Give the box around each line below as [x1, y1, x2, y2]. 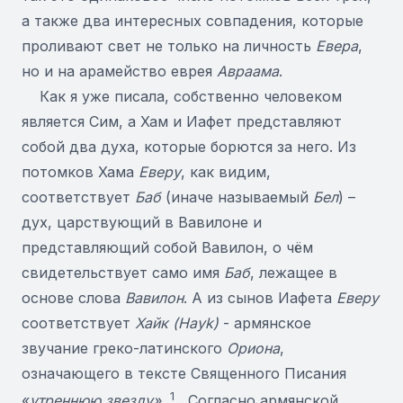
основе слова [22, 289, 125, 307]
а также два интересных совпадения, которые [22, 12, 363, 30]
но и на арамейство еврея [22, 62, 217, 80]
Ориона [227, 339, 280, 357]
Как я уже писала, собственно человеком [22, 87, 346, 105]
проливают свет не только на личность [22, 37, 316, 55]
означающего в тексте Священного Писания [22, 364, 351, 382]
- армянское [223, 314, 311, 332]
